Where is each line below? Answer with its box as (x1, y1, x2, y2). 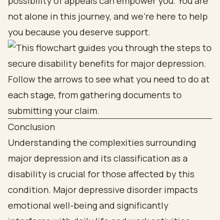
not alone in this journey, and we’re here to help (8, 10, 208, 22)
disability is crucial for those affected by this (8, 168, 194, 180)
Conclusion (8, 121, 55, 133)
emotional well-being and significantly (8, 199, 168, 211)
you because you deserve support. (8, 26, 151, 38)
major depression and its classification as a (8, 152, 188, 164)
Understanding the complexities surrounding (8, 137, 196, 148)
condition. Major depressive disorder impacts (8, 184, 198, 195)
